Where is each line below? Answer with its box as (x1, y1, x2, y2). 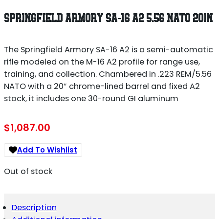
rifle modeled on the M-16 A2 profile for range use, (4, 56, 200, 67)
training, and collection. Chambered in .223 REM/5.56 (4, 68, 212, 80)
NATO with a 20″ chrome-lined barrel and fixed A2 (4, 80, 200, 92)
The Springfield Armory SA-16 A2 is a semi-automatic (4, 44, 213, 55)
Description (11, 201, 57, 213)
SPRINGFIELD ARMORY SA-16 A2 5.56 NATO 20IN (4, 13, 213, 24)
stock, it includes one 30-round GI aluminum (4, 92, 178, 104)
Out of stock (4, 166, 52, 177)
